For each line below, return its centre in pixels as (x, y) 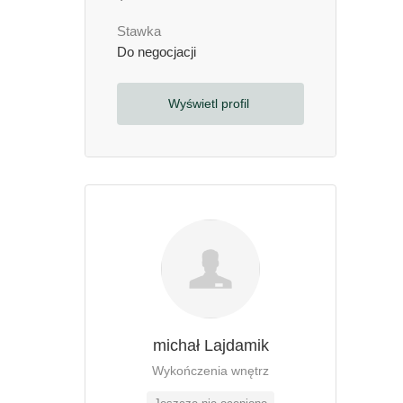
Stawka (139, 31)
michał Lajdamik (210, 345)
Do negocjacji (157, 52)
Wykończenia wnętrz (210, 371)
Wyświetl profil (210, 103)
